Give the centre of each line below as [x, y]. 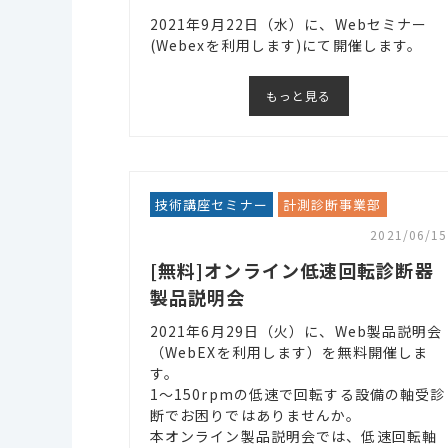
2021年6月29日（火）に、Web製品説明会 [296, 330]
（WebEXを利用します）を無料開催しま [289, 351]
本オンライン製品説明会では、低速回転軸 [293, 435]
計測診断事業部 [332, 204]
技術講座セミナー [211, 204]
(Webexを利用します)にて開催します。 [286, 45]
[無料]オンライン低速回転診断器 [291, 269]
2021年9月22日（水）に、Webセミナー [288, 24]
